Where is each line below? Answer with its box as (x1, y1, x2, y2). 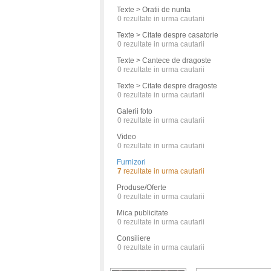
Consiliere (117, 234, 151, 243)
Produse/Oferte (117, 183, 166, 192)
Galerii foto (117, 107, 152, 116)
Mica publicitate (117, 209, 168, 217)
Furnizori (117, 158, 146, 166)
